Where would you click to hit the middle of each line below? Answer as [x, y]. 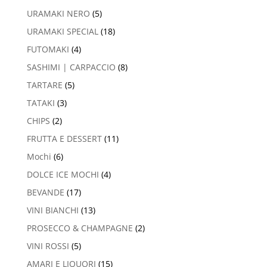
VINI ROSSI [48, 246]
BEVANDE [45, 193]
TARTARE [44, 85]
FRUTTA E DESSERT [64, 139]
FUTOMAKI [48, 49]
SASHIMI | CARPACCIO [71, 67]
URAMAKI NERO [58, 14]
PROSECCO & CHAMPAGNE [80, 228]
